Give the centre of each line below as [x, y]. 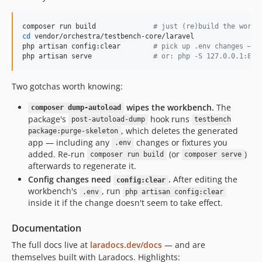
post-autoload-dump [108, 120]
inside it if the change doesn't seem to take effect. [125, 203]
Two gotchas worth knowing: [67, 86]
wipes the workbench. [169, 107]
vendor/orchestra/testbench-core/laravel [112, 36]
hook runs [170, 119]
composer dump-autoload [76, 108]
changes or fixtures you [180, 142]
